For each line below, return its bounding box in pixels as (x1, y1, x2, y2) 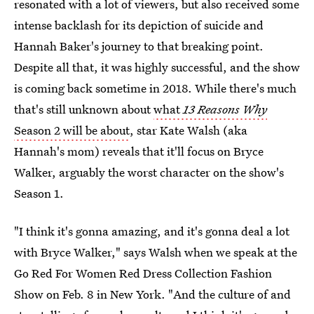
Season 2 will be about (14, 122, 130, 138)
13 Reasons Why (183, 101, 267, 117)
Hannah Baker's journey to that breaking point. (14, 38, 264, 54)
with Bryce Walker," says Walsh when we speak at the (14, 244, 297, 260)
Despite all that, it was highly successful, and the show (14, 59, 300, 75)
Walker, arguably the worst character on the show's (14, 164, 284, 180)
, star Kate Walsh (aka (130, 122, 247, 138)
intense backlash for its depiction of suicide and (14, 17, 264, 33)
